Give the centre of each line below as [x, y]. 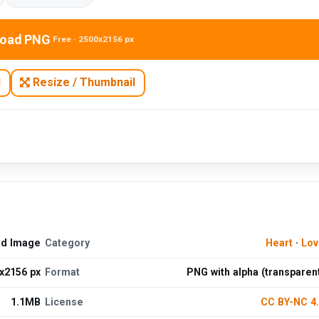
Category [68, 243]
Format [63, 272]
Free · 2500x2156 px [94, 40]
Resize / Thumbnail [83, 83]
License [64, 302]
